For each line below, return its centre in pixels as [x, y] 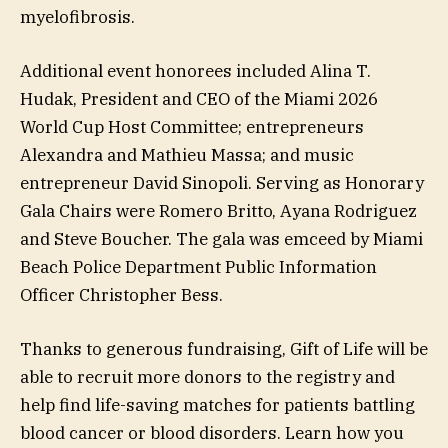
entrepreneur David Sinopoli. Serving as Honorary [222, 182]
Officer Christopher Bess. [121, 294]
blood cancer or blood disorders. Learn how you [212, 433]
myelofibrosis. [77, 16]
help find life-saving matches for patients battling [217, 405]
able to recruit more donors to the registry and [207, 377]
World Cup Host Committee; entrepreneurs [192, 126]
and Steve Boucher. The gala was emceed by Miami [221, 238]
